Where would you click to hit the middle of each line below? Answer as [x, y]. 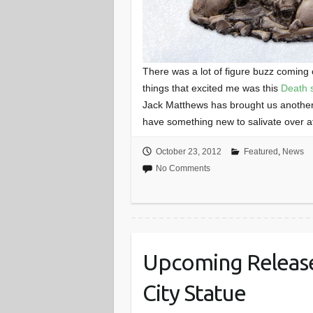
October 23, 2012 [188, 152]
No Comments [183, 169]
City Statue [195, 293]
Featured [261, 152]
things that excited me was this [212, 88]
